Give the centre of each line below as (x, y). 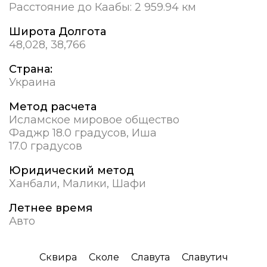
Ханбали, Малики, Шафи (77, 184)
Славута (150, 257)
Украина (32, 83)
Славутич (205, 257)
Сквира (58, 257)
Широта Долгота (58, 32)
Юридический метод (72, 171)
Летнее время (51, 208)
